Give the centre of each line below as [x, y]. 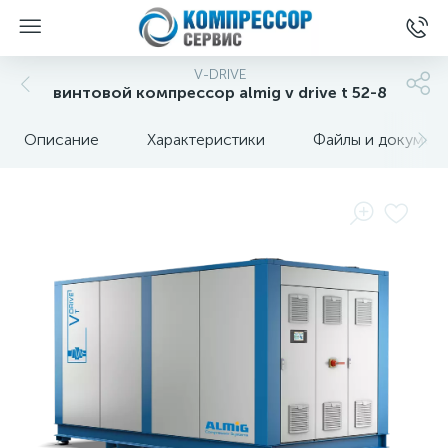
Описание [61, 139]
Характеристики [206, 139]
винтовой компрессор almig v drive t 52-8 [220, 92]
